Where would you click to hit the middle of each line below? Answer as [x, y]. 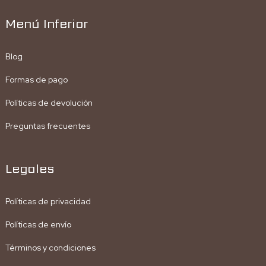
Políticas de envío [38, 224]
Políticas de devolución [49, 102]
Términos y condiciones [50, 247]
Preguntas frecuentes [47, 126]
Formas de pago [36, 79]
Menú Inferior [46, 23]
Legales [30, 168]
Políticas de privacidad [48, 201]
